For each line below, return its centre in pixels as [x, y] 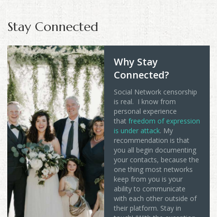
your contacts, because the [156, 160]
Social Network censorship [155, 92]
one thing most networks [153, 170]
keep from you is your [148, 179]
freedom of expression [164, 121]
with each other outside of [155, 199]
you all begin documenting [155, 150]
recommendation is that [152, 140]
